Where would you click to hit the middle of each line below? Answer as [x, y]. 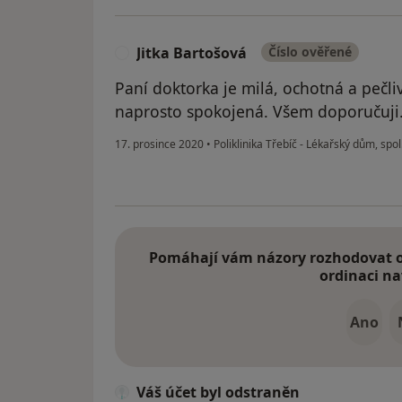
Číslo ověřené [310, 52]
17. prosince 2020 [159, 144]
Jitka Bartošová [192, 53]
